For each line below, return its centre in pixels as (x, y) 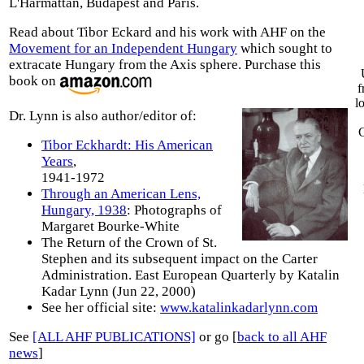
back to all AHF (282, 336)
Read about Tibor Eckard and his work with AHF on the (167, 32)
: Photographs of (174, 210)
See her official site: (101, 307)
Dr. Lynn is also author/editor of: (103, 115)
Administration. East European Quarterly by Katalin (191, 275)
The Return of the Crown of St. (129, 242)
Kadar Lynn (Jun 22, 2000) (119, 291)
